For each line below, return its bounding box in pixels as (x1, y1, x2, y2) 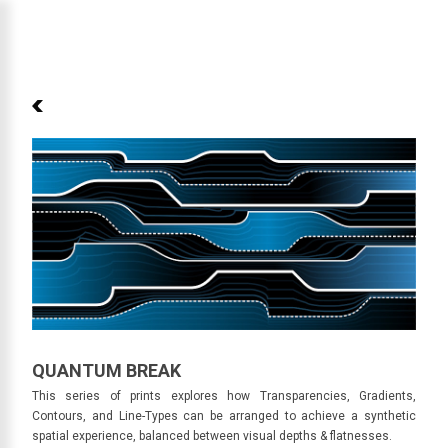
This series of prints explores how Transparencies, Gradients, (32, 389, 416, 403)
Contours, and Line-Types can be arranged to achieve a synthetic (32, 409, 416, 423)
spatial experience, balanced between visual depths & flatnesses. (32, 429, 392, 443)
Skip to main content (133, 13, 315, 37)
